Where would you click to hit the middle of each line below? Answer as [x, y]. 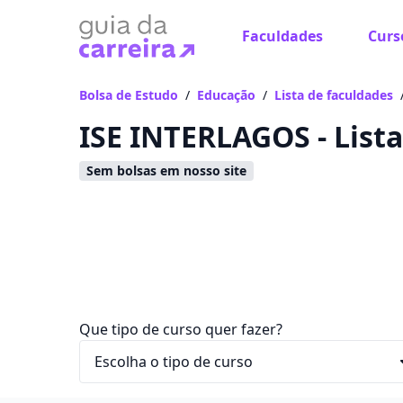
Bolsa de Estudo [129, 95]
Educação [226, 95]
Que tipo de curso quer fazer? [181, 329]
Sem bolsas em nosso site [166, 170]
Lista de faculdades [334, 95]
